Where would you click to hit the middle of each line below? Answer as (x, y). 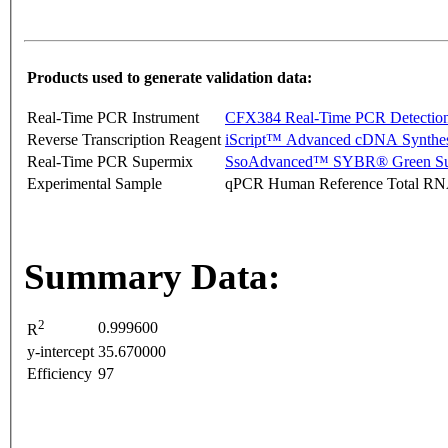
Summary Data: (152, 277)
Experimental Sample (94, 184)
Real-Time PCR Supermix (110, 162)
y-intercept (60, 352)
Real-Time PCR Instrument (113, 118)
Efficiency (59, 374)
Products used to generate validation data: (169, 78)
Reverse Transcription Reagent (124, 140)
